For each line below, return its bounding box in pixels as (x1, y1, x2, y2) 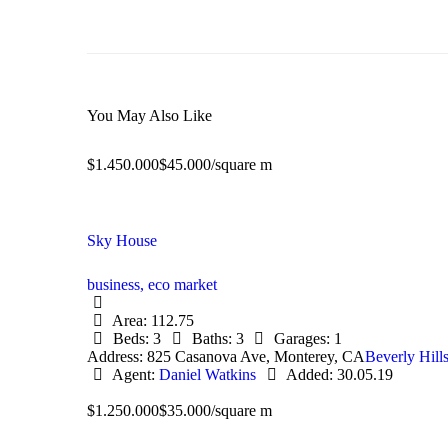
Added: (285, 366, 333, 384)
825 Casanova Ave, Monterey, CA (147, 348, 365, 366)
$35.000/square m (159, 402, 272, 420)
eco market (148, 276, 217, 294)
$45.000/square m (159, 156, 272, 174)
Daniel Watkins (159, 366, 257, 384)
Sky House (87, 231, 157, 249)
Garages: (274, 330, 331, 348)
